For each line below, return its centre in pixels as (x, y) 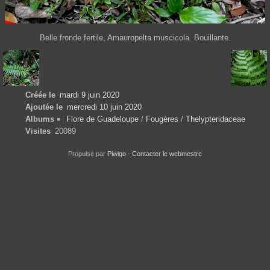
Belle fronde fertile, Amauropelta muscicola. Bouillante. (135, 38)
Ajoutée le (44, 107)
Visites (38, 131)
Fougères (162, 119)
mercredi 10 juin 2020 (104, 107)
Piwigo (117, 154)
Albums (40, 119)
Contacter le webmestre (167, 154)
